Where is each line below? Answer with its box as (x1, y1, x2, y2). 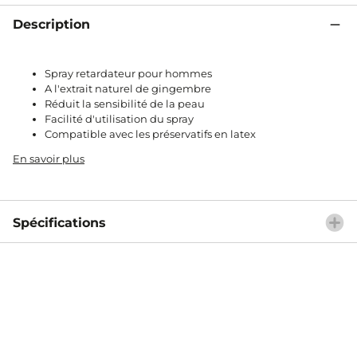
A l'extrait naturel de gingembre (45, 81, 211, 95)
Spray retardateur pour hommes (45, 66, 212, 80)
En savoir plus (13, 151, 84, 165)
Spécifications (13, 214, 106, 230)
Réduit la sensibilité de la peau (45, 96, 205, 110)
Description (13, 16, 90, 32)
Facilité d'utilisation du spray (45, 112, 194, 125)
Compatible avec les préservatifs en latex (45, 127, 256, 140)
